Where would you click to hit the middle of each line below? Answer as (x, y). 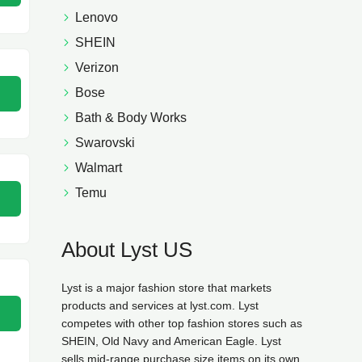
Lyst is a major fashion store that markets (166, 288)
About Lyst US (127, 250)
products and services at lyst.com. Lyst (160, 305)
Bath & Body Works (131, 118)
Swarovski (105, 143)
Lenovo (97, 17)
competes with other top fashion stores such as (182, 323)
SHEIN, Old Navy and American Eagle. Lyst (171, 341)
